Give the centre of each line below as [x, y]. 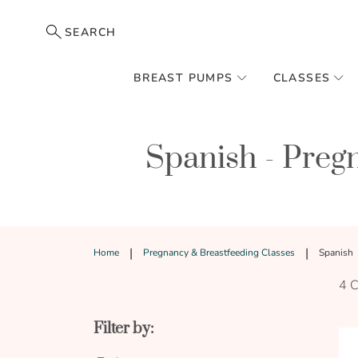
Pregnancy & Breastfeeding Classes [220, 253]
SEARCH [91, 32]
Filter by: [123, 329]
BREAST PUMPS [183, 78]
